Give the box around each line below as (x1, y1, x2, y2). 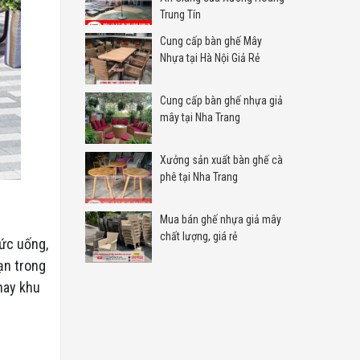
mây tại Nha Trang (160, 110, 241, 124)
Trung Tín (160, 8, 202, 22)
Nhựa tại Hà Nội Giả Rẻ (160, 51, 261, 64)
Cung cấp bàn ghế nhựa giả (160, 93, 284, 107)
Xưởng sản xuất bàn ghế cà (160, 153, 284, 166)
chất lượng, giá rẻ (160, 229, 239, 243)
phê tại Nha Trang (160, 170, 239, 183)
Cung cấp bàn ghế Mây (160, 34, 263, 47)
